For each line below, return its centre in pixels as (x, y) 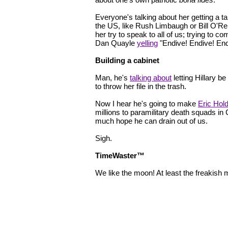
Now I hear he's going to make (147, 103)
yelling (147, 43)
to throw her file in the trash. (141, 86)
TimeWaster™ (120, 155)
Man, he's (112, 77)
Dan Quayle (116, 43)
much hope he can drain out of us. (151, 121)
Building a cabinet (127, 60)
